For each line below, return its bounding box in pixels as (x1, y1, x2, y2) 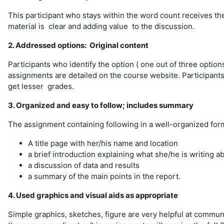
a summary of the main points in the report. (28, 171, 180, 181)
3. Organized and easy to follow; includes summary (8, 100, 193, 110)
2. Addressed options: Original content (8, 40, 148, 50)
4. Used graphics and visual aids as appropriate (8, 190, 178, 200)
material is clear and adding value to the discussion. (8, 21, 194, 31)
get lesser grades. (8, 81, 74, 91)
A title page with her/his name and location (28, 138, 178, 148)
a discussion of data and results (28, 160, 139, 170)
